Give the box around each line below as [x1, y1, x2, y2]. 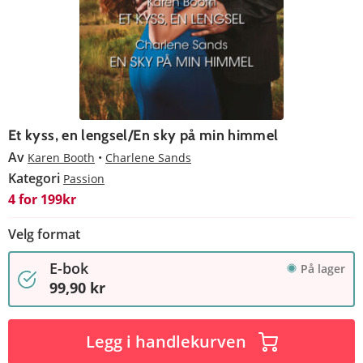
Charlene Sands [105, 149, 191, 165]
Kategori [8, 169, 63, 187]
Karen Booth [28, 149, 95, 165]
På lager [301, 260, 345, 276]
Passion [63, 170, 105, 186]
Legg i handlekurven [85, 330, 246, 352]
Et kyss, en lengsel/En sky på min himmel [8, 126, 279, 144]
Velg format [8, 224, 80, 243]
